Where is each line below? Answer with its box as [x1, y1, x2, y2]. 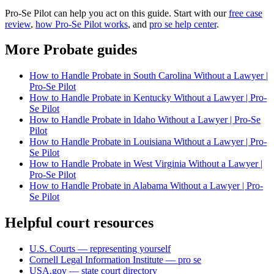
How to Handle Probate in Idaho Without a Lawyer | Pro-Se [29, 114, 261, 125]
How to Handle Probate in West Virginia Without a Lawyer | [29, 158, 262, 169]
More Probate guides [5, 42, 137, 58]
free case [229, 7, 262, 18]
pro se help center [149, 18, 217, 29]
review [5, 18, 31, 29]
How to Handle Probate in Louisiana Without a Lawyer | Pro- [29, 136, 267, 147]
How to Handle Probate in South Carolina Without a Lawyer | [29, 70, 268, 81]
